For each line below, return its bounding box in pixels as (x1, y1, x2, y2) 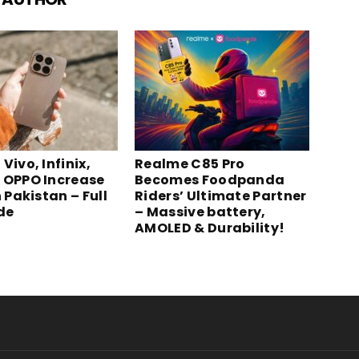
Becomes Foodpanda (135, 171, 285, 189)
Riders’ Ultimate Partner (135, 187, 307, 205)
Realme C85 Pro (135, 155, 245, 173)
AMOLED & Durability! (135, 219, 285, 237)
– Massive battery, (135, 203, 266, 221)
